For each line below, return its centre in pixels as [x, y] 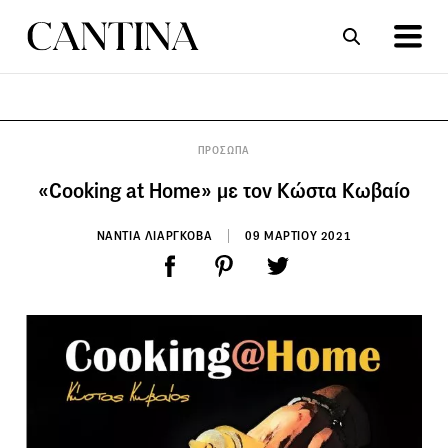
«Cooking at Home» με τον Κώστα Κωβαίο [224, 190]
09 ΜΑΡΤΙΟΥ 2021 [298, 235]
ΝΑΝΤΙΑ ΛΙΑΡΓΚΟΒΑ [154, 235]
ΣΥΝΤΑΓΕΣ [128, 145]
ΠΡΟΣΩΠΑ [224, 150]
